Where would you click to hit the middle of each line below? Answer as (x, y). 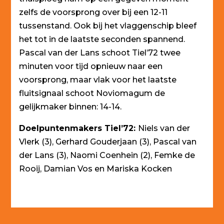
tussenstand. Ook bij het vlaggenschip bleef (108, 25)
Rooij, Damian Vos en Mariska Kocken (96, 168)
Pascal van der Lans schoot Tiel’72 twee (100, 52)
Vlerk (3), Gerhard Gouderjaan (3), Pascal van (108, 141)
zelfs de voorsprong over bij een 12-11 (93, 12)
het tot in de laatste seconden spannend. (102, 39)
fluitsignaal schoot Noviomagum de (92, 93)
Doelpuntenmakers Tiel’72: (79, 128)
